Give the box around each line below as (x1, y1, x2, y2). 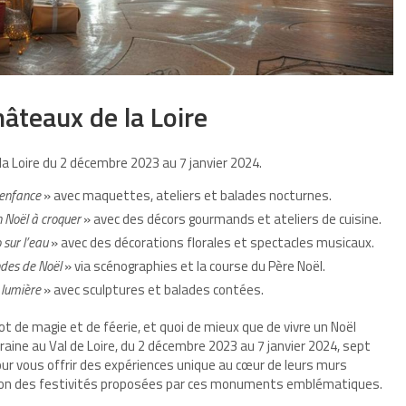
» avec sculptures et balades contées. (41, 279, 264, 300)
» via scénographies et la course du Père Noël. (62, 256, 325, 276)
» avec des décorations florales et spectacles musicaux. (48, 232, 374, 253)
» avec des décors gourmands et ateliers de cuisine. (81, 208, 382, 229)
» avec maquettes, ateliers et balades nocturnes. (41, 185, 332, 206)
